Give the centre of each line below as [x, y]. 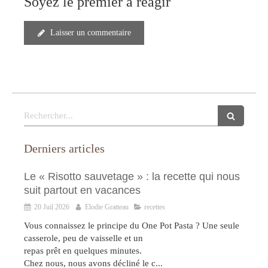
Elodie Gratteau [107, 207]
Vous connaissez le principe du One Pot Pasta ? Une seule [132, 226]
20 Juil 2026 [52, 207]
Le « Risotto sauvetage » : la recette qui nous [132, 176]
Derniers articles [64, 148]
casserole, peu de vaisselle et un [83, 238]
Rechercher [46, 111]
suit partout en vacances [82, 190]
